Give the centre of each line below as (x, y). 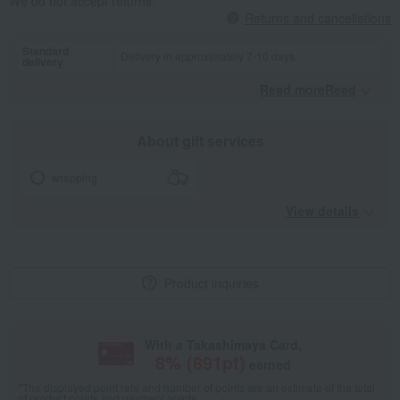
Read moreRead (308, 90)
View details (322, 211)
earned (270, 365)
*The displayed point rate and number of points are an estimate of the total (196, 387)
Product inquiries (211, 283)
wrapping (75, 178)
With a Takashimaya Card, (223, 345)
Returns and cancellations (318, 18)
